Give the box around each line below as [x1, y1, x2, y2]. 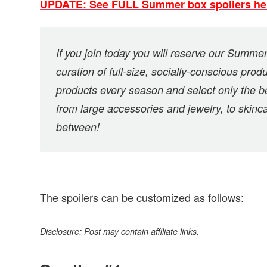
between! [56, 119, 100, 135]
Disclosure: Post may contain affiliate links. [40, 225, 200, 237]
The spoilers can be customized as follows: [40, 190, 244, 206]
